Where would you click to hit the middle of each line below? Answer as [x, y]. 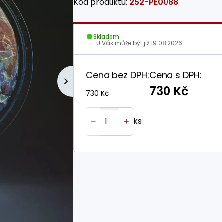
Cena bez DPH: [117, 75]
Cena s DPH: [175, 75]
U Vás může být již [123, 43]
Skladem [106, 36]
